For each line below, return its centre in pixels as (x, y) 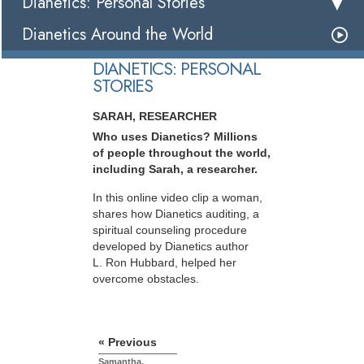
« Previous (128, 342)
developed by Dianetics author (171, 246)
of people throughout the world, (182, 153)
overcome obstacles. (146, 278)
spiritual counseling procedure (170, 230)
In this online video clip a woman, (178, 197)
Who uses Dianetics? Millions (175, 137)
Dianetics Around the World (117, 35)
